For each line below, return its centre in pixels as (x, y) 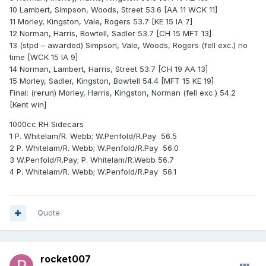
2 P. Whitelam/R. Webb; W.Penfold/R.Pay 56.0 (94, 148)
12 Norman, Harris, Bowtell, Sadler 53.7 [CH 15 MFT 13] (110, 34)
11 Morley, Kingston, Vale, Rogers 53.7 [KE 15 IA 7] (101, 22)
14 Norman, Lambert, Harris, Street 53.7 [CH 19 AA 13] (109, 69)
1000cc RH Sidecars (47, 124)
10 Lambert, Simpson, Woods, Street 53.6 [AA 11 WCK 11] (113, 10)
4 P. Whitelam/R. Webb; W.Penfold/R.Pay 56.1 (93, 172)
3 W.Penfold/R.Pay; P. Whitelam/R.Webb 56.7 (92, 160)
